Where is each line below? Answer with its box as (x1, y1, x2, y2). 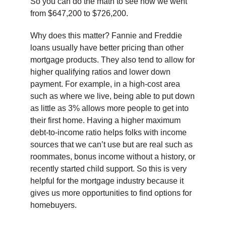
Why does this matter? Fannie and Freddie (30, 31, 182, 40)
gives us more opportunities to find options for (30, 189, 192, 198)
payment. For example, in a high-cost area (30, 80, 180, 89)
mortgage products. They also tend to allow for (30, 55, 195, 65)
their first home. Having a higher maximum (30, 116, 181, 125)
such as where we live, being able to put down (30, 92, 195, 101)
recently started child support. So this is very (30, 164, 187, 174)
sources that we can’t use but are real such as (30, 140, 193, 149)
